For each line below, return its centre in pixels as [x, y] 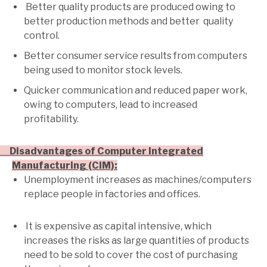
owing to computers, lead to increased [111, 105]
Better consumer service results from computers [136, 56]
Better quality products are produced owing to [130, 7]
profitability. [51, 119]
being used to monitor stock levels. [103, 70]
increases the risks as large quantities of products [136, 241]
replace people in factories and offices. [112, 194]
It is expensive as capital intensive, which [118, 226]
